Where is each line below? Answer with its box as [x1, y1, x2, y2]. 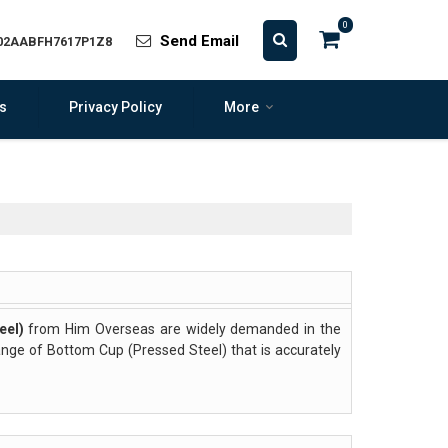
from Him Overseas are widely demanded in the [23, 321, 342, 337]
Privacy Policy [68, 99, 162, 115]
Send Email [160, 31, 239, 50]
